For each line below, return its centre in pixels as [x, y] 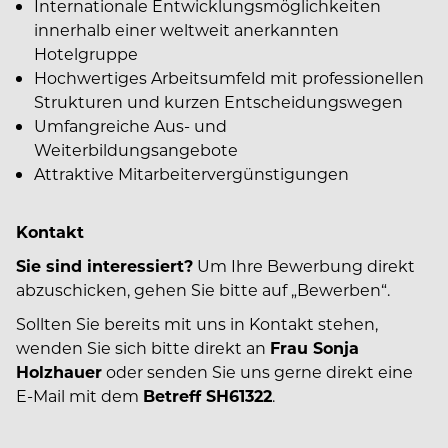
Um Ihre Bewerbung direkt [304, 265]
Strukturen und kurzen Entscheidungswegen [218, 101]
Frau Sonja [314, 347]
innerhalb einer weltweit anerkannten [186, 29]
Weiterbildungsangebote [136, 149]
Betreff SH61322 [207, 395]
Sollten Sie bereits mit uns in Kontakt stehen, [197, 323]
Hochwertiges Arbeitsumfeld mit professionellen [229, 77]
